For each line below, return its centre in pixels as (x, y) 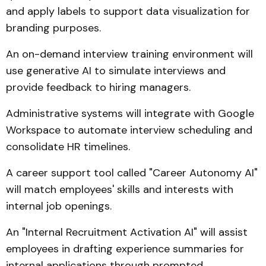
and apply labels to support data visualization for (128, 11)
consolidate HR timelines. (68, 147)
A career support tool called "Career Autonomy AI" (132, 173)
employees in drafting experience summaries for (125, 249)
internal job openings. (59, 206)
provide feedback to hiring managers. (98, 87)
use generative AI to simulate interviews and (116, 71)
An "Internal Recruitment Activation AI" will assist (127, 232)
